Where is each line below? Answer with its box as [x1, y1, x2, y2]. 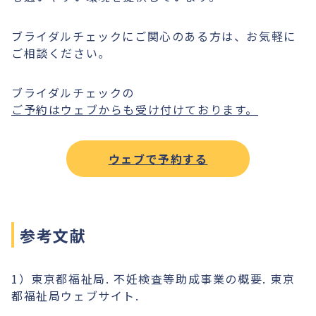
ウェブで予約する [108, 150, 208, 167]
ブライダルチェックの [11, 84, 135, 101]
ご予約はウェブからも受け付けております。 [11, 101, 258, 118]
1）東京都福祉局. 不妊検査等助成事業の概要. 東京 [11, 270, 296, 287]
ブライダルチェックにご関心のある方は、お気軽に [11, 28, 296, 44]
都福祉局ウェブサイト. [11, 287, 140, 304]
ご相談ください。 [11, 44, 111, 61]
